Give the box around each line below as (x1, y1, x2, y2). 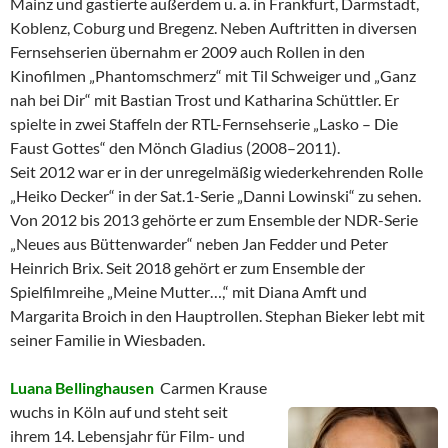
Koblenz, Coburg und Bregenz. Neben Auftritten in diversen (10, 17, 417, 37)
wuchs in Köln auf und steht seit (10, 401, 228, 421)
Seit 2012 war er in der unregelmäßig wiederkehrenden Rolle (10, 161, 423, 181)
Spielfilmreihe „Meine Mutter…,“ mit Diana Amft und (10, 281, 367, 301)
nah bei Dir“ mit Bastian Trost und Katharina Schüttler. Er (10, 89, 399, 109)
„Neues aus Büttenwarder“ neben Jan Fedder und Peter (10, 233, 388, 253)
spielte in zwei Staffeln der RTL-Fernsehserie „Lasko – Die (10, 113, 398, 133)
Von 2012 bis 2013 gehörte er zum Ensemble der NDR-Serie (10, 209, 418, 229)
